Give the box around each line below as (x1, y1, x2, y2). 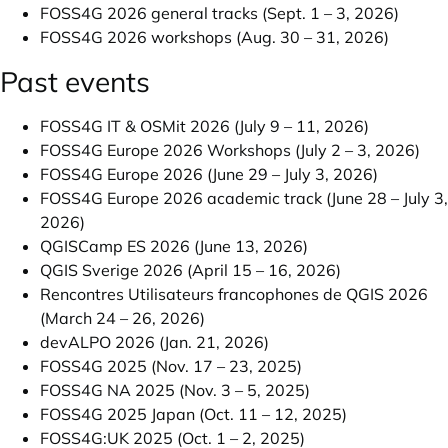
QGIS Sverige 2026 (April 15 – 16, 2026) (40, 260, 341, 280)
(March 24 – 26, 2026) (40, 308, 205, 328)
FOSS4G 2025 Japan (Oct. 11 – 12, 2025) (40, 404, 347, 424)
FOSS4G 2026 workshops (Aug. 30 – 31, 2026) (40, 27, 389, 47)
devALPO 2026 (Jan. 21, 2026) (40, 332, 269, 352)
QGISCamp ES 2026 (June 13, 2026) (40, 236, 308, 256)
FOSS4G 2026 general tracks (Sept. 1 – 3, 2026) (40, 3, 399, 23)
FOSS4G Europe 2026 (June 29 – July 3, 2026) (40, 164, 378, 184)
